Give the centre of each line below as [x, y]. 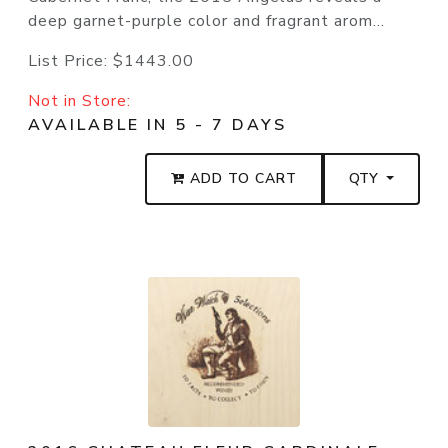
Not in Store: [79, 101]
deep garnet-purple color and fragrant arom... [206, 21]
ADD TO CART [241, 179]
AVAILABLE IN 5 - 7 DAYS [157, 125]
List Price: [70, 61]
